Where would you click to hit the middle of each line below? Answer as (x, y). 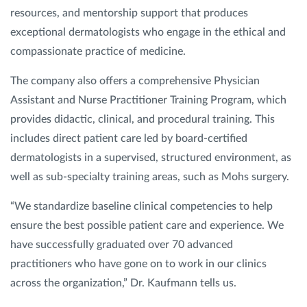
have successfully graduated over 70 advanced (122, 245)
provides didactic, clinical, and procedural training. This (143, 119)
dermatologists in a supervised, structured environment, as (151, 158)
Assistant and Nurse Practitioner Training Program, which (148, 100)
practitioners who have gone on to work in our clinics (138, 264)
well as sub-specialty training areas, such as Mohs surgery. (151, 177)
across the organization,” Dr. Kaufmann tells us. (123, 283)
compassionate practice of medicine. (99, 51)
